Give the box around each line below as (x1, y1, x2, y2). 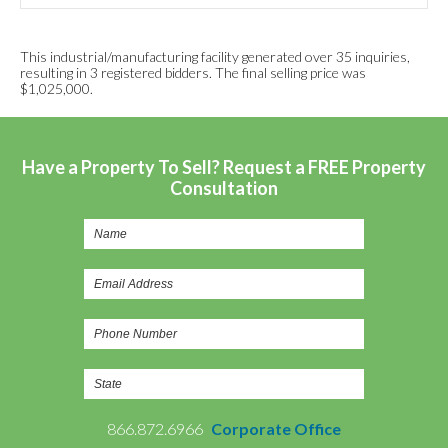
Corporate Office (211, 419, 341, 438)
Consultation (170, 177, 278, 199)
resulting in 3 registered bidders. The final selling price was (20, 64, 366, 81)
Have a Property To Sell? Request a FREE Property (22, 156, 426, 178)
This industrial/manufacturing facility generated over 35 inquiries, (20, 48, 410, 65)
